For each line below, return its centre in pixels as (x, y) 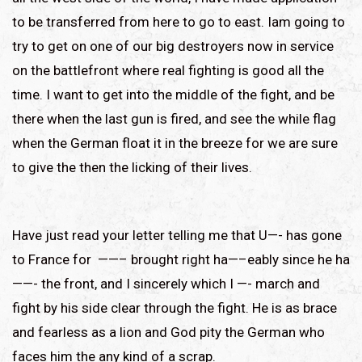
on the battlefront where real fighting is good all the (168, 70)
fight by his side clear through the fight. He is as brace (175, 307)
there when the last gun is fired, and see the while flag (174, 118)
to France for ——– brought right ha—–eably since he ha (181, 259)
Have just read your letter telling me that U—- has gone (177, 235)
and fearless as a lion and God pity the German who (168, 332)
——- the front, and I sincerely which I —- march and (166, 283)
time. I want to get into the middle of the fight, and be (173, 94)
